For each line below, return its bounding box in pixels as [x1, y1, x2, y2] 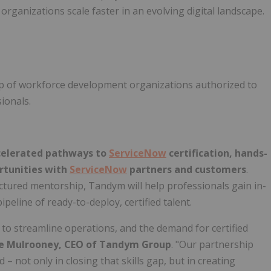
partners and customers [127, 162, 246, 176]
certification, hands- [166, 146, 267, 160]
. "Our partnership [171, 237, 253, 251]
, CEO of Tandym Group [59, 237, 171, 251]
